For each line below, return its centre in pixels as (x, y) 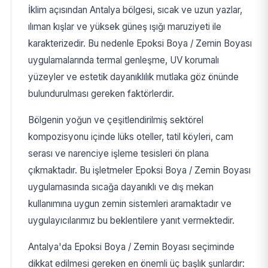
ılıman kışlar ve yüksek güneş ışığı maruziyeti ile (124, 27)
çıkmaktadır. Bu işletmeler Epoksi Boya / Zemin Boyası (139, 170)
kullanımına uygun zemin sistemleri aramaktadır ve (130, 204)
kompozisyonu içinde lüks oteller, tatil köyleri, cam (130, 137)
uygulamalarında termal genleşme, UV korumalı (123, 60)
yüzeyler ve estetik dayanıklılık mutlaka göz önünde (133, 77)
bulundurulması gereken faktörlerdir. (101, 94)
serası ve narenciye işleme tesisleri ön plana (118, 154)
